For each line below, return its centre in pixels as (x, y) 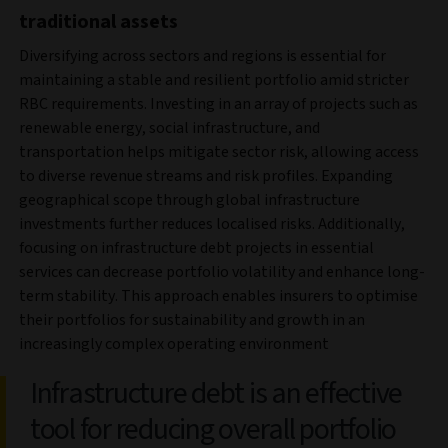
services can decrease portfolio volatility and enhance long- (222, 272)
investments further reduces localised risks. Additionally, (212, 224)
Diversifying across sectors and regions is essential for (202, 56)
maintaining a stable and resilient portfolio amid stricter (214, 80)
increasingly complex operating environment (175, 344)
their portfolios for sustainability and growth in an (192, 320)
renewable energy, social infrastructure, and (169, 128)
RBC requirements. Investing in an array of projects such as (218, 104)
